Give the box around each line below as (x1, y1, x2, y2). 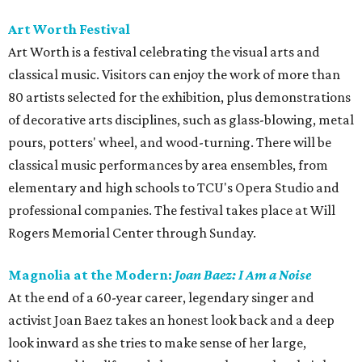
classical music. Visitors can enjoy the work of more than (8, 66, 340, 83)
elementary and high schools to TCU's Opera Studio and (8, 179, 339, 196)
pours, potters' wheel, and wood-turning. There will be (8, 134, 331, 151)
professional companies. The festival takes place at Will (8, 202, 335, 219)
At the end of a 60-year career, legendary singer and (8, 289, 314, 306)
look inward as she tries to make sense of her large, (8, 335, 306, 351)
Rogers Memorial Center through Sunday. (8, 225, 256, 242)
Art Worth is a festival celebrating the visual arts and (8, 44, 320, 61)
